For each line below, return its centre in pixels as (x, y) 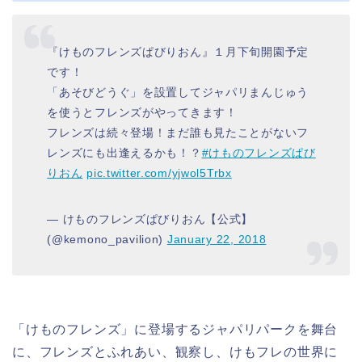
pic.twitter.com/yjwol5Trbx (159, 173)
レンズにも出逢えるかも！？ (124, 153)
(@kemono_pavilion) (107, 240)
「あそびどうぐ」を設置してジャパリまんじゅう (178, 93)
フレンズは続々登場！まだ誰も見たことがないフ (178, 133)
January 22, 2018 (217, 240)
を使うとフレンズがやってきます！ (142, 113)
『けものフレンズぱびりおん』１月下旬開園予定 (178, 52)
